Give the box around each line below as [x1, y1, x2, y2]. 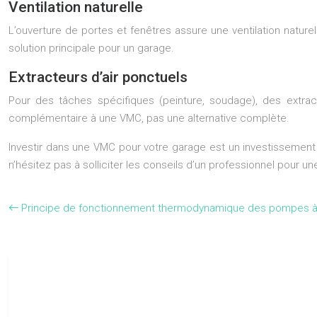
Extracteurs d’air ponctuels [8, 69, 188, 86]
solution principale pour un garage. [8, 42, 174, 54]
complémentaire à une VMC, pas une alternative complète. [8, 112, 289, 125]
